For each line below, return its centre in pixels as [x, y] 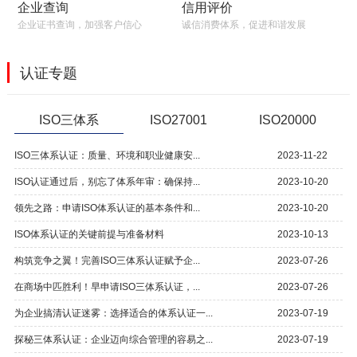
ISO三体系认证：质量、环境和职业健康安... [107, 155]
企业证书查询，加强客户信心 [80, 25]
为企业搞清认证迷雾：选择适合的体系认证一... [113, 313]
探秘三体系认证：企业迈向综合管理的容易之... [113, 339]
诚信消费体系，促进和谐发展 [244, 24]
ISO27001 [178, 120]
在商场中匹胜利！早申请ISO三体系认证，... [107, 286]
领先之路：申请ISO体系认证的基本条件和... [107, 208]
